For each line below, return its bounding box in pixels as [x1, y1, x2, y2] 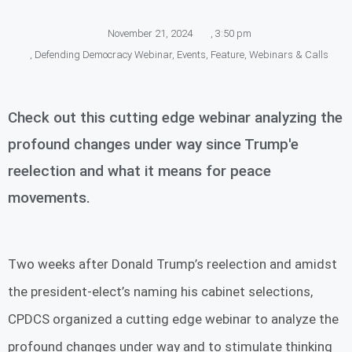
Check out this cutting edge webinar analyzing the [8, 108, 343, 126]
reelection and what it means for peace [8, 161, 271, 180]
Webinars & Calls [249, 48, 328, 60]
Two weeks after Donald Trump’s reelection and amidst [8, 255, 337, 272]
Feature [211, 48, 244, 60]
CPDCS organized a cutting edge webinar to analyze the [8, 310, 339, 327]
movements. [8, 188, 90, 207]
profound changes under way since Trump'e [8, 134, 299, 153]
